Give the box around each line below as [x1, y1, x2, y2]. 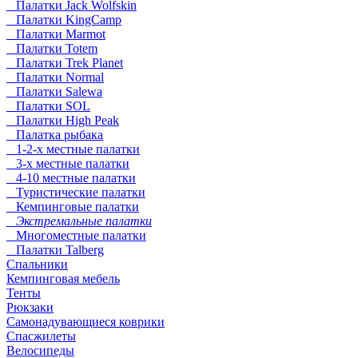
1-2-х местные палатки [6, 142, 140, 157]
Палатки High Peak [6, 113, 119, 128]
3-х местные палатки [6, 157, 129, 171]
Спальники [6, 257, 68, 272]
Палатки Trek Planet [6, 56, 123, 70]
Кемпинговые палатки [6, 200, 139, 214]
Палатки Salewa [6, 85, 102, 99]
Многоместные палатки [6, 229, 146, 243]
